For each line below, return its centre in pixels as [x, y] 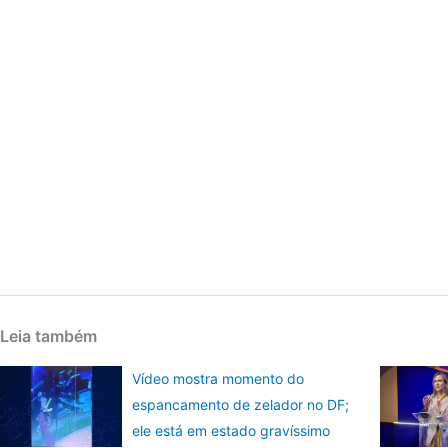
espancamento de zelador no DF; [241, 404]
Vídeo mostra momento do [218, 378]
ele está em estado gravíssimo [231, 430]
